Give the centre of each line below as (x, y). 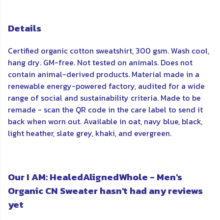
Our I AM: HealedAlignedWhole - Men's (95, 177)
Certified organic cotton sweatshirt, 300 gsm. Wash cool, (109, 51)
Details (25, 28)
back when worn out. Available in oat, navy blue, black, (105, 122)
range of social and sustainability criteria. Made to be (104, 98)
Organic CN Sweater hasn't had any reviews (105, 191)
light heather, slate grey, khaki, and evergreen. (90, 133)
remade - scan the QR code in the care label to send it (105, 110)
